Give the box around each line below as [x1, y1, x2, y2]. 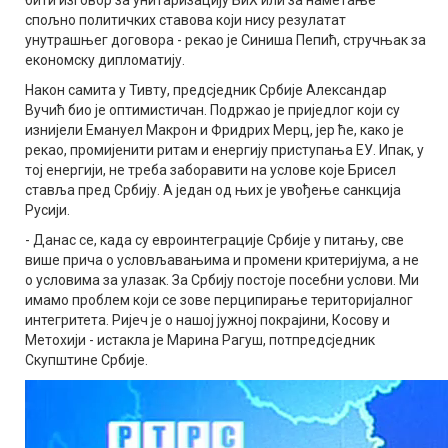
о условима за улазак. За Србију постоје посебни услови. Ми [25, 271, 419, 288]
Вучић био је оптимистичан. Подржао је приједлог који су [25, 101, 400, 118]
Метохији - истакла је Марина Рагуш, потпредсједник [25, 331, 375, 348]
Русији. [25, 201, 70, 218]
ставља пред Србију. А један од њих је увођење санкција [25, 181, 401, 198]
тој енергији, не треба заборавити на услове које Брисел [25, 161, 396, 178]
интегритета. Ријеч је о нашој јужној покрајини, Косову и [25, 311, 390, 328]
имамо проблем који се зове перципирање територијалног [25, 291, 413, 308]
